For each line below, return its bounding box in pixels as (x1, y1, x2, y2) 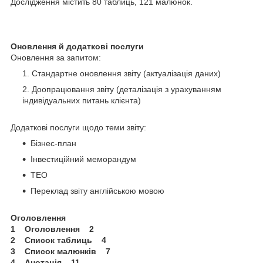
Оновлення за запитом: (11, 52, 101, 62)
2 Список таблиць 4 (11, 235, 106, 245)
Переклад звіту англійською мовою (31, 186, 164, 195)
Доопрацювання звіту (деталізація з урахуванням (32, 84, 221, 94)
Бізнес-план (31, 138, 76, 148)
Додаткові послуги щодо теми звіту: (11, 122, 146, 132)
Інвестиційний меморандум (31, 154, 136, 164)
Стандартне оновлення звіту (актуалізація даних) (32, 68, 221, 78)
